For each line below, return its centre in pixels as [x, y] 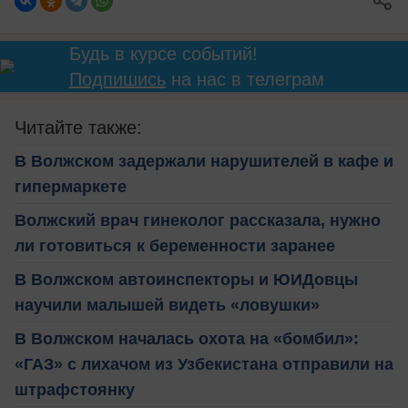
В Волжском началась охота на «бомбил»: [187, 338]
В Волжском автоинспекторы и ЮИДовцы [186, 279]
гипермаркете [71, 186]
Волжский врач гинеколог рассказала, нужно [198, 220]
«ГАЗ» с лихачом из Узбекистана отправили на [204, 364]
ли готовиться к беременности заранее [175, 245]
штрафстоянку [75, 389]
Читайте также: [78, 127]
